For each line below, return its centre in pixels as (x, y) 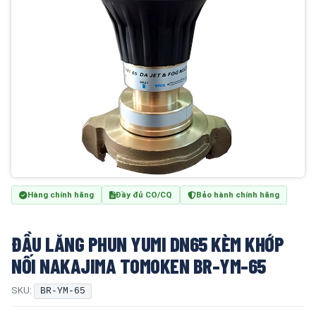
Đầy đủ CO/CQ (144, 195)
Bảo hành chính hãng (238, 195)
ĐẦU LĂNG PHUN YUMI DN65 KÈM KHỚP (147, 244)
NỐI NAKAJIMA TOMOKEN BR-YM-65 (139, 266)
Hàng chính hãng (61, 195)
